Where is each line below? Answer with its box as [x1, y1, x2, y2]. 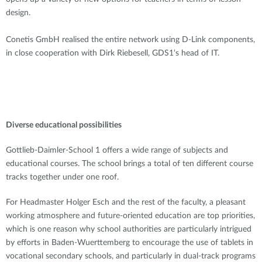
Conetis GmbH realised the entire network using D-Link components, [6, 36, 255, 44]
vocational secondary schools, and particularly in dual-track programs [6, 252, 256, 260]
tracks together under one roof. [6, 173, 119, 181]
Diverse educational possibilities [6, 121, 122, 129]
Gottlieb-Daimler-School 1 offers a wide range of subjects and [6, 146, 228, 154]
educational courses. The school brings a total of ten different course [6, 160, 253, 168]
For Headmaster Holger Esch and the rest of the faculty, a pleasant [6, 198, 246, 206]
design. [6, 9, 30, 17]
